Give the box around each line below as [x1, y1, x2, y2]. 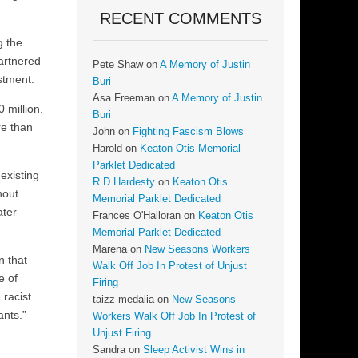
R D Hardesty [93, 177, 155, 189]
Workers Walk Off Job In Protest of [93, 311, 256, 323]
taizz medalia [93, 294, 154, 306]
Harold [93, 143, 122, 155]
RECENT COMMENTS [100, 10, 261, 28]
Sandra [93, 344, 125, 356]
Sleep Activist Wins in [143, 344, 245, 356]
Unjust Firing [93, 328, 151, 340]
